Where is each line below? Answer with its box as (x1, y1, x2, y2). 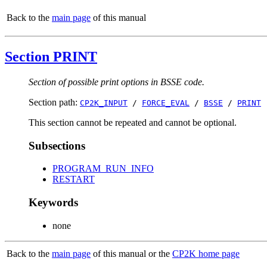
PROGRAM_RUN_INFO (52, 163, 154, 174)
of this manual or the (91, 248, 172, 259)
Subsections (29, 139, 85, 152)
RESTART (52, 174, 95, 185)
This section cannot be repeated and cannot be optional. (29, 117, 237, 128)
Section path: (29, 97, 80, 107)
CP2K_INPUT (80, 98, 128, 107)
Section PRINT (5, 48, 97, 64)
